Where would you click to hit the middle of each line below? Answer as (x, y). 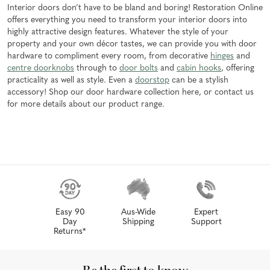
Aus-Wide (138, 213)
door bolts (139, 69)
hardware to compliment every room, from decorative (109, 57)
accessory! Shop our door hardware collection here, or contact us (130, 93)
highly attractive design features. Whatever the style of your (118, 33)
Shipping (138, 222)
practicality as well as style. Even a (71, 81)
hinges (222, 57)
